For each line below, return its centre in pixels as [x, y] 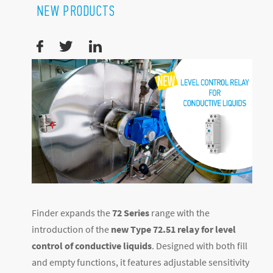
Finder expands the [72, 212]
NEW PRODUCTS [76, 11]
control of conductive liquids [92, 245]
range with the [179, 212]
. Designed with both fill [200, 245]
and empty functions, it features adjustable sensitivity [140, 262]
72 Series [131, 212]
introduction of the [71, 229]
